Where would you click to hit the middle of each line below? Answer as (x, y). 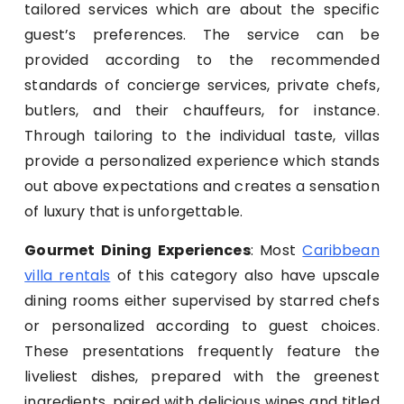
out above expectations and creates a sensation (202, 187)
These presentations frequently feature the (202, 352)
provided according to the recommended (202, 60)
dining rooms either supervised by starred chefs (202, 301)
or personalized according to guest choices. (202, 326)
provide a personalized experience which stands (202, 161)
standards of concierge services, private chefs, (202, 86)
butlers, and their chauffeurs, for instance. (202, 111)
